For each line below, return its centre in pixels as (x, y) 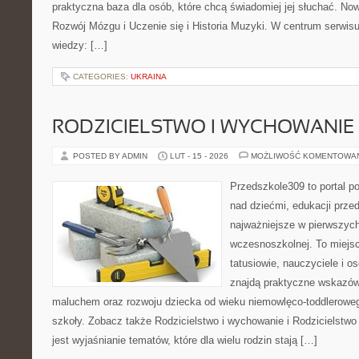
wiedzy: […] (80, 45)
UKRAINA (149, 77)
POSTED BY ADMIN (111, 156)
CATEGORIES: (102, 77)
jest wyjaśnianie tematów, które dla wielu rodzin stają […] (185, 340)
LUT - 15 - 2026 (199, 156)
